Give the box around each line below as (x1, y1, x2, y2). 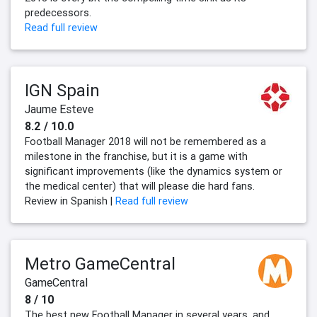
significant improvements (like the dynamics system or (25, 165, 282, 178)
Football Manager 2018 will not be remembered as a (25, 135, 266, 149)
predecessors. (25, 6, 91, 20)
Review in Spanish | (25, 195, 115, 208)
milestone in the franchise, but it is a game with (25, 150, 248, 163)
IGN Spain (25, 80, 100, 101)
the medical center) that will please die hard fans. (25, 180, 255, 193)
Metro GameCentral (25, 253, 175, 275)
